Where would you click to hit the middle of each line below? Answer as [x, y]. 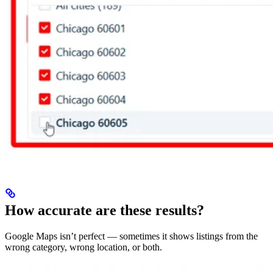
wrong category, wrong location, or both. [83, 247]
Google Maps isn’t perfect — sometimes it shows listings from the [131, 236]
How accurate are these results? [105, 210]
